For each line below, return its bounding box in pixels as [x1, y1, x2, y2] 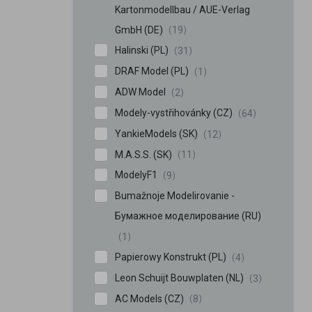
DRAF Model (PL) [115, 65, 191, 77]
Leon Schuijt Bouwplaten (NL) [115, 272, 246, 283]
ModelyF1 [115, 169, 159, 181]
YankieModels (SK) [115, 127, 200, 139]
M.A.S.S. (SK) [115, 148, 174, 160]
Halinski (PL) [115, 45, 171, 56]
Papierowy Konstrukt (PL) [115, 251, 228, 263]
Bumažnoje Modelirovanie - [115, 190, 235, 202]
